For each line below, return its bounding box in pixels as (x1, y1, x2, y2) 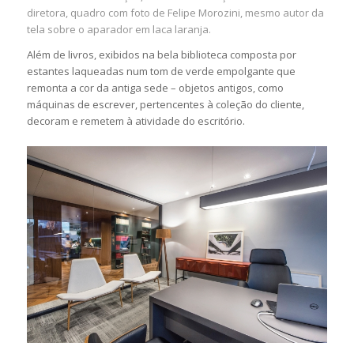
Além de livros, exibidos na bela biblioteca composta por (26, 47, 296, 62)
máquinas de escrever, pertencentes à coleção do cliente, (26, 97, 304, 112)
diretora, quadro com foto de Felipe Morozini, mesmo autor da (26, 6, 324, 21)
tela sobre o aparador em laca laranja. (26, 22, 211, 37)
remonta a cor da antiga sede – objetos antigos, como (26, 81, 284, 96)
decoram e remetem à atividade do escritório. (26, 114, 245, 129)
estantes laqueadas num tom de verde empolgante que (26, 64, 296, 79)
